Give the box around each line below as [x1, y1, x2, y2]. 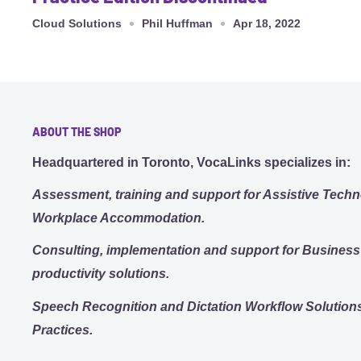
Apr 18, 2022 [233, 17, 301, 31]
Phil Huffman [142, 17, 213, 31]
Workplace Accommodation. [32, 211, 205, 226]
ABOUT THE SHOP [32, 125, 121, 139]
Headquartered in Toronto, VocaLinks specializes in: [32, 155, 351, 169]
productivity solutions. [32, 267, 169, 281]
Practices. [32, 322, 93, 337]
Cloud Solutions [32, 17, 122, 31]
